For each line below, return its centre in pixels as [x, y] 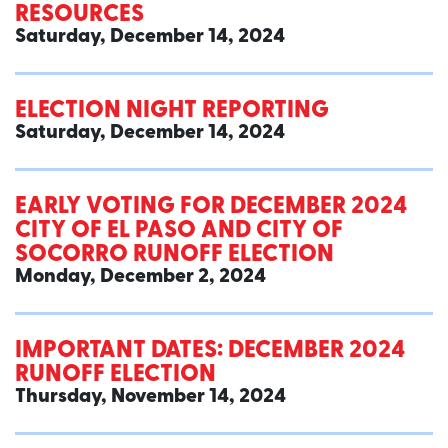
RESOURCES [79, 15]
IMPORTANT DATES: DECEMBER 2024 [210, 351]
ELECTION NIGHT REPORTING [172, 111]
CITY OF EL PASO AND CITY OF [179, 231]
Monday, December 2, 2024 [140, 277]
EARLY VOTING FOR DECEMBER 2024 [211, 207]
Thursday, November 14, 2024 [150, 397]
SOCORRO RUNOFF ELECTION [174, 255]
